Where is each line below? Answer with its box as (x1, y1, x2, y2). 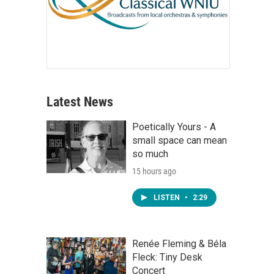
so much (132, 148, 168, 160)
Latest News (46, 94, 113, 109)
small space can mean (132, 135, 227, 146)
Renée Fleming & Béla (132, 238, 226, 250)
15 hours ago (132, 166, 176, 176)
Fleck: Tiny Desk (132, 251, 202, 263)
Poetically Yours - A (132, 121, 216, 133)
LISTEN (154, 193, 182, 202)
